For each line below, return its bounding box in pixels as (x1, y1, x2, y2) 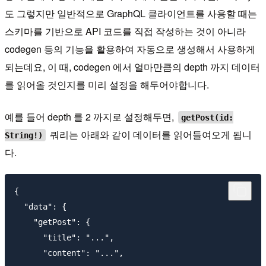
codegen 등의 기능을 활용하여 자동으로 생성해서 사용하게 (5, 42, 255, 56)
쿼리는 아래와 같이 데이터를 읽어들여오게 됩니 (47, 128, 252, 142)
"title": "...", (14, 233, 114, 243)
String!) (5, 130, 43, 140)
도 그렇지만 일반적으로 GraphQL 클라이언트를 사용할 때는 (5, 7, 257, 21)
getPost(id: (181, 112, 234, 122)
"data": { (14, 202, 66, 212)
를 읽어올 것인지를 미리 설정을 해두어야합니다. (5, 78, 209, 92)
